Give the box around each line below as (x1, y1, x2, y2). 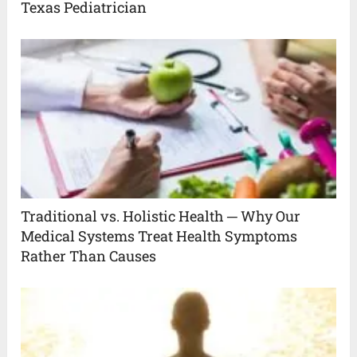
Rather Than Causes (21, 246, 157, 266)
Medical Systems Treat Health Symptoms (21, 226, 298, 246)
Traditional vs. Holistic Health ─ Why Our (21, 206, 301, 226)
